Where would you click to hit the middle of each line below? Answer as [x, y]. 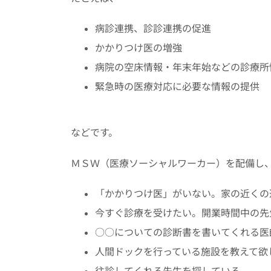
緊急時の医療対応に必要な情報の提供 [177, 87]
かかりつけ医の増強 [139, 48]
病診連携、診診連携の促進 [153, 28]
